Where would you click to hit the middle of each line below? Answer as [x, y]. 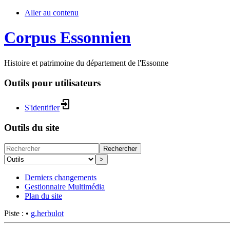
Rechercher [120, 148]
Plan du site [43, 196]
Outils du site [32, 128]
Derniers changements [61, 177]
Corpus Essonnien [68, 38]
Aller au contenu [52, 13]
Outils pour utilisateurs [52, 83]
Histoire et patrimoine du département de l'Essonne [86, 63]
